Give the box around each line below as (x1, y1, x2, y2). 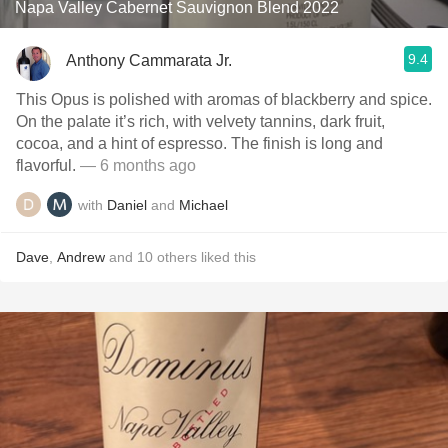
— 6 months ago (76, 157, 196, 174)
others (157, 249, 197, 265)
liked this (197, 249, 256, 265)
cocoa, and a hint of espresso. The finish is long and (16, 135, 383, 152)
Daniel (107, 196, 147, 213)
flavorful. (16, 157, 76, 174)
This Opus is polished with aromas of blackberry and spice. (16, 91, 432, 108)
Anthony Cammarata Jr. (66, 51, 232, 69)
